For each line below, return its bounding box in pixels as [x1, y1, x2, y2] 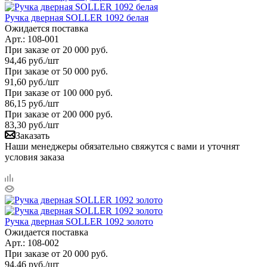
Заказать [15, 130, 49, 141]
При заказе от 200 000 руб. [5, 108, 113, 119]
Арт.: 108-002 [5, 237, 59, 248]
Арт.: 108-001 [5, 33, 59, 44]
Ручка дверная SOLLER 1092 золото [5, 216, 153, 226]
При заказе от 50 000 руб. [5, 66, 108, 76]
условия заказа [5, 151, 64, 162]
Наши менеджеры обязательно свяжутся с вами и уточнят [5, 141, 240, 151]
